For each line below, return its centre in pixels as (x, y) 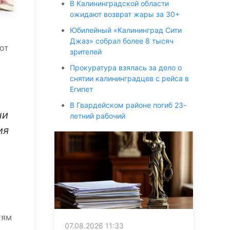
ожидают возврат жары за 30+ (125, 14)
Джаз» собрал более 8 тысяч (122, 41)
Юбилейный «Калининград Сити (126, 30)
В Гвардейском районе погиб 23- (128, 105)
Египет (81, 89)
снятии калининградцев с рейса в (129, 78)
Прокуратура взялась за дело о (126, 68)
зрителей (86, 52)
